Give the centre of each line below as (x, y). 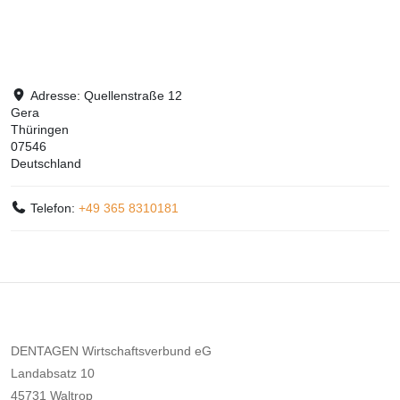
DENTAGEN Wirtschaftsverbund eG (111, 350)
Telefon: (55, 208)
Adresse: (58, 95)
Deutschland (46, 163)
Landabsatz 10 (53, 373)
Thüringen (40, 129)
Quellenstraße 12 (133, 95)
